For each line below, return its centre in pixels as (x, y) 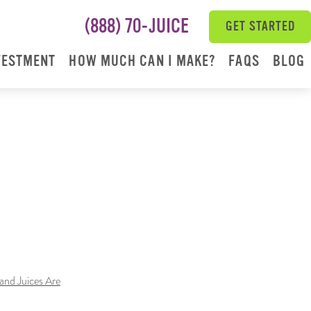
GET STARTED (260, 26)
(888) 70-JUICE (137, 26)
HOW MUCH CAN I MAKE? (142, 61)
